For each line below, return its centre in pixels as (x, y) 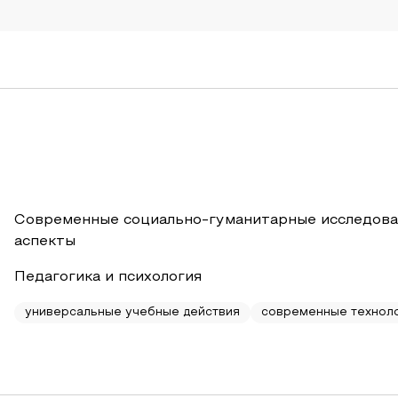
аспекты (45, 242)
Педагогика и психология (108, 277)
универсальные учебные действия (132, 313)
